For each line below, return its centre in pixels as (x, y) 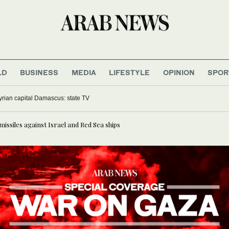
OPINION (179, 72)
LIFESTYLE (130, 72)
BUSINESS (39, 72)
